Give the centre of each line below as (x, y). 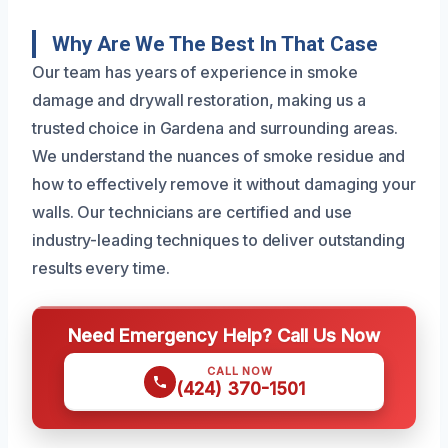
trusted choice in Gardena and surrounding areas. (215, 127)
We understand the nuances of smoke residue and (219, 155)
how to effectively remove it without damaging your (224, 183)
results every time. (101, 267)
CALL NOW (240, 370)
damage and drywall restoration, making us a (199, 99)
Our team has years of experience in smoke (195, 71)
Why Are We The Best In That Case (215, 43)
